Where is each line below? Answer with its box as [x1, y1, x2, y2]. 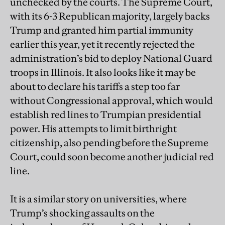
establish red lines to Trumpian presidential [10, 108, 201, 121]
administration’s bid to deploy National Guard [10, 52, 212, 64]
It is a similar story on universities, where [10, 192, 187, 205]
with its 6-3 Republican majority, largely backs [10, 10, 210, 22]
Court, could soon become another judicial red [10, 150, 214, 163]
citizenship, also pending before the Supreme [10, 136, 208, 149]
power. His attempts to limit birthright [10, 122, 177, 135]
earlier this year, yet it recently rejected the [10, 38, 195, 50]
